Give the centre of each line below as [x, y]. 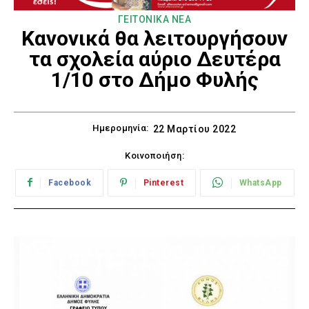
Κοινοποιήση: [154, 156]
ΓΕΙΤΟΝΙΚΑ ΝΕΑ [154, 19]
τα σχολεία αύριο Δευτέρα [154, 59]
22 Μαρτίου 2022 [194, 129]
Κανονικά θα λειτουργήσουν [154, 38]
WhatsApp [260, 183]
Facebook [70, 183]
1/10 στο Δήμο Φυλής [154, 79]
